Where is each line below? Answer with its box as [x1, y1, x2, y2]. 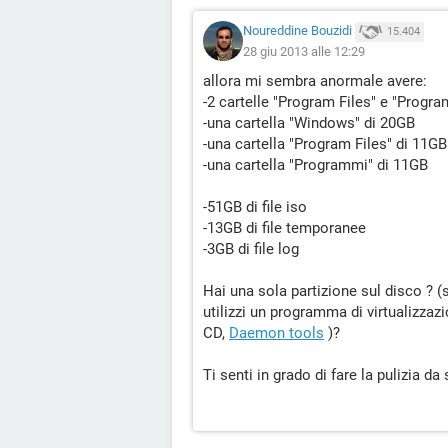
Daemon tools [229, 324, 324, 342]
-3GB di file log [203, 240, 299, 258]
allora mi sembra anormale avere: [203, 72, 427, 90]
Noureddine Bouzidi [243, 23, 352, 39]
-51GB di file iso [203, 198, 307, 216]
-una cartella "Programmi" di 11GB [203, 156, 428, 174]
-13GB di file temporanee [203, 219, 366, 237]
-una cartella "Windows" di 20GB [203, 114, 415, 132]
